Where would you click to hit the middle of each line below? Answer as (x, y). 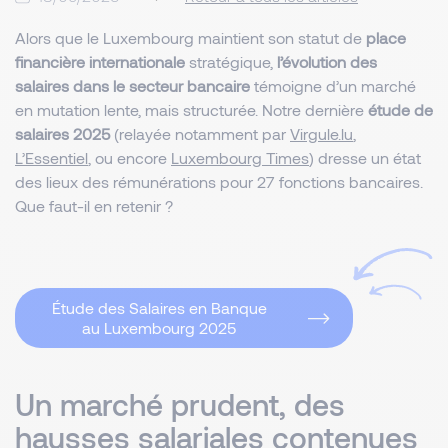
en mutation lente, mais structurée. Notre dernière (191, 109)
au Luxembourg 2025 (159, 327)
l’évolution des (327, 61)
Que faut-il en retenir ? (96, 205)
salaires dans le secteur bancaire (132, 85)
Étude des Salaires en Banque (159, 307)
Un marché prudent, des (180, 404)
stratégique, (233, 61)
